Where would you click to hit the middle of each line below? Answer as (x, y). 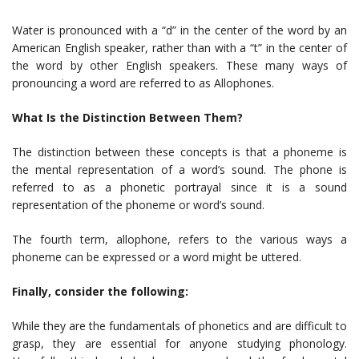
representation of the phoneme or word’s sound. (138, 205)
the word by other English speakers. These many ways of (179, 66)
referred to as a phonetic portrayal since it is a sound (179, 188)
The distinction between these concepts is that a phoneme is (179, 152)
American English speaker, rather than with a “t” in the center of (179, 48)
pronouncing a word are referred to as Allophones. (143, 83)
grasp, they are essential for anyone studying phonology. (179, 344)
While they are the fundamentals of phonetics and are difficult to (179, 326)
